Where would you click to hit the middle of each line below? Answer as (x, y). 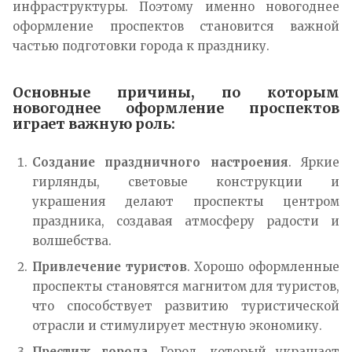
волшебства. (72, 241)
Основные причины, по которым (176, 93)
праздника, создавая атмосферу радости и (186, 222)
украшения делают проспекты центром (186, 202)
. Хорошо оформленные (263, 267)
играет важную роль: (94, 124)
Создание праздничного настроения (160, 163)
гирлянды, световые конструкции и (186, 182)
